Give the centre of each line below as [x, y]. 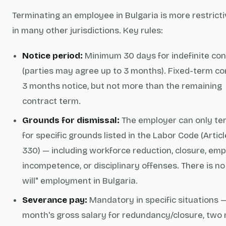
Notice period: [52, 56]
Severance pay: [55, 200]
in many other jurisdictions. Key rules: [88, 31]
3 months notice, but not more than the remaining [122, 86]
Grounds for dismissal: [71, 120]
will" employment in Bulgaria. [80, 181]
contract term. [51, 101]
